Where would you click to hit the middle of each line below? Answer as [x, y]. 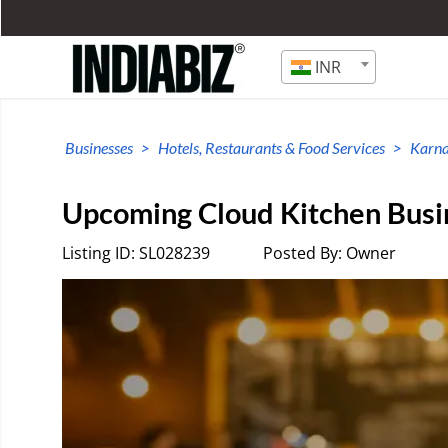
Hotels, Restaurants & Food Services [271, 147]
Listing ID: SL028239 [136, 253]
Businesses [99, 147]
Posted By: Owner [329, 253]
